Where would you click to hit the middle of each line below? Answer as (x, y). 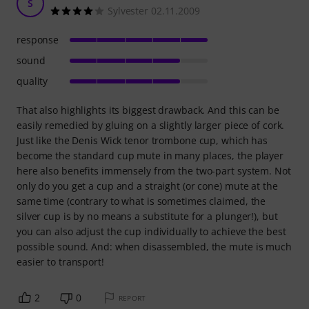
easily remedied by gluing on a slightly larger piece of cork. (151, 125)
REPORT (132, 298)
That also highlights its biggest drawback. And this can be (148, 110)
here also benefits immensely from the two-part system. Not (154, 170)
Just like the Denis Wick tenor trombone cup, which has (142, 140)
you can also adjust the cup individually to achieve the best (151, 231)
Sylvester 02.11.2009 (154, 10)
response (38, 39)
